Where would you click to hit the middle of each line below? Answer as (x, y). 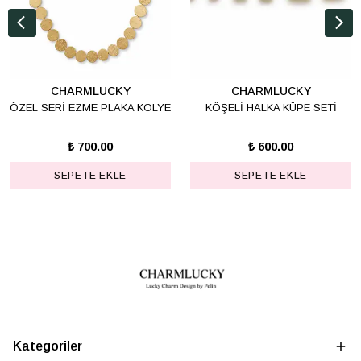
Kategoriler (48, 346)
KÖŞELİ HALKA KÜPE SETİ (271, 108)
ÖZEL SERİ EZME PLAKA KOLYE (90, 108)
